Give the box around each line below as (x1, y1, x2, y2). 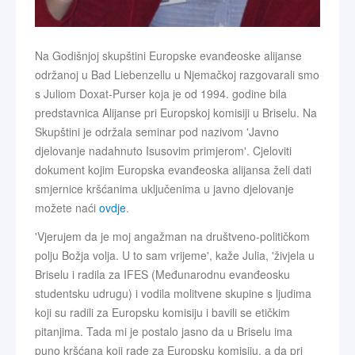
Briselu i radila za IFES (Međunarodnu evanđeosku (35, 266, 290, 283)
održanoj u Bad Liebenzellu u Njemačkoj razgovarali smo (35, 67, 319, 83)
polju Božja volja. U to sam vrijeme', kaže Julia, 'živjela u (35, 247, 315, 264)
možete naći (35, 200, 99, 216)
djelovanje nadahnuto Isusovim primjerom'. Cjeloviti (35, 143, 292, 159)
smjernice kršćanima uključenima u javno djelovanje (35, 181, 294, 197)
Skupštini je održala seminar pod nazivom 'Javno (35, 124, 279, 140)
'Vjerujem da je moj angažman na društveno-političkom (35, 228, 310, 245)
